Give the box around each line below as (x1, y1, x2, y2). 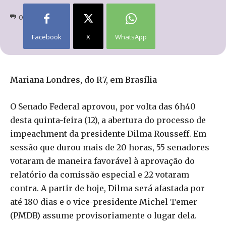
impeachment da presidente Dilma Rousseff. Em (10, 128, 206, 139)
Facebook (32, 32, 62, 41)
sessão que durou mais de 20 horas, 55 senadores (10, 142, 209, 152)
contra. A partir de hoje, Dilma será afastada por (10, 183, 205, 193)
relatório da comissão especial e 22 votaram (10, 169, 189, 180)
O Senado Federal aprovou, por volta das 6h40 (10, 101, 196, 111)
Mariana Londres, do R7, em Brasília (10, 74, 157, 85)
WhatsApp (115, 32, 147, 41)
